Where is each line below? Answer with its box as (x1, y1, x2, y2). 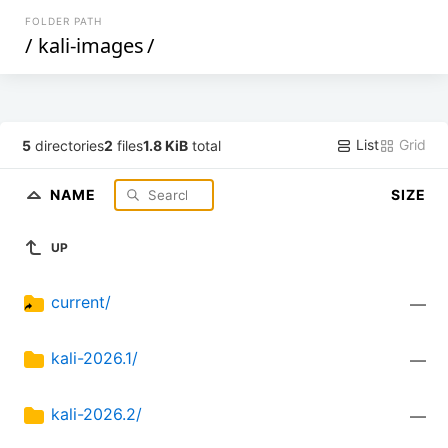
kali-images (38, 32, 145, 59)
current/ (51, 292, 111, 313)
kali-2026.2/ (51, 404, 142, 425)
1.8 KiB (143, 136, 189, 154)
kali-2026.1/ (51, 348, 138, 369)
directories (31, 136, 105, 154)
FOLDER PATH (25, 15, 103, 27)
